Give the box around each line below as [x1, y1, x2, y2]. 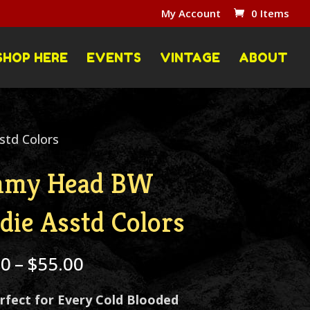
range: [82, 275, 137, 300]
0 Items [251, 6, 289, 21]
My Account [161, 6, 221, 21]
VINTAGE [160, 49, 220, 65]
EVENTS [86, 49, 141, 65]
